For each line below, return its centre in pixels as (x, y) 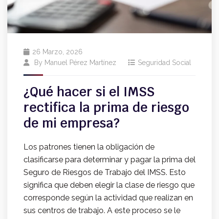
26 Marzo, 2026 (57, 52)
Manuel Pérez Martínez (80, 63)
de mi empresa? (72, 123)
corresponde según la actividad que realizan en (108, 198)
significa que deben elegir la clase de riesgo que (109, 185)
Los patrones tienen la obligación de (89, 147)
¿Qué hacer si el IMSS (89, 92)
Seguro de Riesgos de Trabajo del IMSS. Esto (105, 173)
